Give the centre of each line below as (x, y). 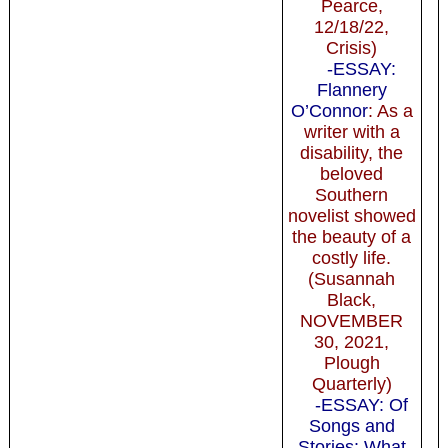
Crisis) (352, 47)
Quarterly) (351, 383)
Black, (352, 299)
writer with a (351, 131)
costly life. (352, 257)
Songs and (351, 425)
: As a (390, 110)
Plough (351, 362)
